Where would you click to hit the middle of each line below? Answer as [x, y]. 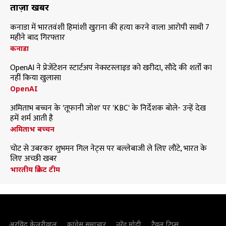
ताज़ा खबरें [30, 7]
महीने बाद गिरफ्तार [38, 38]
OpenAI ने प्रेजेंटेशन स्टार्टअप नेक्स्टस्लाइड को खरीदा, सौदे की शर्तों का [111, 68]
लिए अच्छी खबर [35, 159]
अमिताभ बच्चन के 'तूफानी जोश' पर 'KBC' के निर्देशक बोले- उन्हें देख [108, 108]
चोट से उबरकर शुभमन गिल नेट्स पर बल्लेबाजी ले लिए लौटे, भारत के [108, 149]
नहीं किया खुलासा [36, 78]
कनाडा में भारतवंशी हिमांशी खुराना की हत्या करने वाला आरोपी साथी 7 [110, 27]
